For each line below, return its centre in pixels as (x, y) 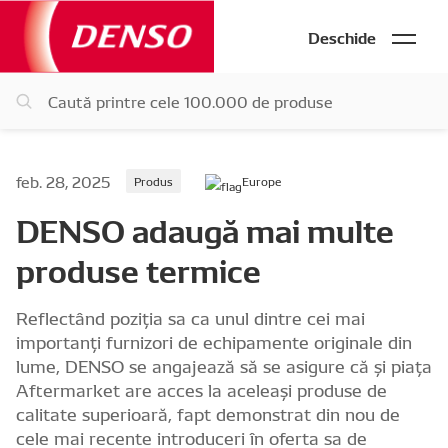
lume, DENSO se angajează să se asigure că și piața (224, 365)
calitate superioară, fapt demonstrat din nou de (208, 413)
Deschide (342, 36)
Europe (261, 180)
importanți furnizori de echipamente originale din (214, 341)
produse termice (138, 268)
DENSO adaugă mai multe (205, 228)
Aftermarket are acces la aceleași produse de (201, 389)
